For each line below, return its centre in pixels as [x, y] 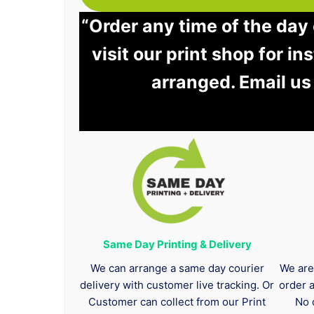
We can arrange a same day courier [177, 268]
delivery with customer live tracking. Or [177, 285]
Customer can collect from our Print [177, 302]
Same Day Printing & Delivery [177, 245]
